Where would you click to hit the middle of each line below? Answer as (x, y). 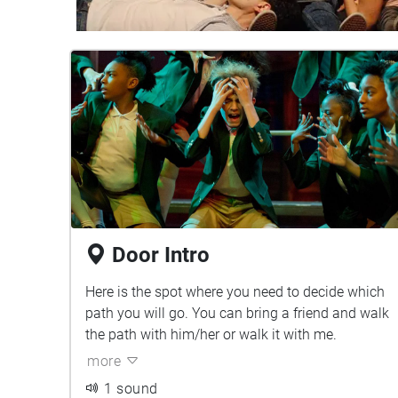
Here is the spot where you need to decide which (235, 292)
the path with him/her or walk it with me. (211, 334)
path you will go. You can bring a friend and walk (237, 313)
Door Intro (161, 255)
